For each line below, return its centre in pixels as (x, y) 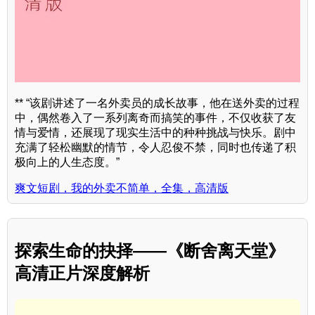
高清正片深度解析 (82, 273)
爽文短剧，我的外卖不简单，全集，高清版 (122, 188)
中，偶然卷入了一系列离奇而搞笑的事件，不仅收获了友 (155, 118)
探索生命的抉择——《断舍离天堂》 (150, 250)
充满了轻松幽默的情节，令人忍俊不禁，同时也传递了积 (155, 148)
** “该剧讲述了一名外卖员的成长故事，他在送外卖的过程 (157, 103)
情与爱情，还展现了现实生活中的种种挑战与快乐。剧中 (155, 133)
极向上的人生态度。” (67, 162)
